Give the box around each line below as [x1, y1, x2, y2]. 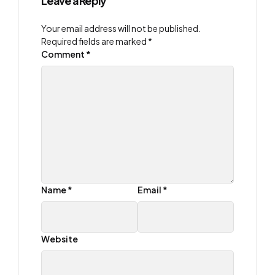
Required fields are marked [41, 36, 148, 47]
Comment [41, 48, 86, 60]
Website [41, 233, 78, 244]
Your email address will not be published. [41, 23, 201, 34]
